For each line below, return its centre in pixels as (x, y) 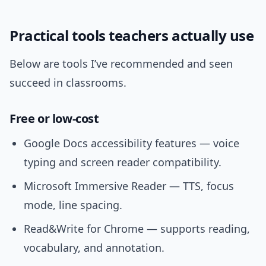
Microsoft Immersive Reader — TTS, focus (129, 186)
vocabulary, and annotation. (94, 248)
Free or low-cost (54, 119)
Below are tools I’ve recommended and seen (121, 64)
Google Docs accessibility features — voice (132, 143)
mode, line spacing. (73, 205)
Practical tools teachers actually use (132, 36)
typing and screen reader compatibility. (123, 162)
